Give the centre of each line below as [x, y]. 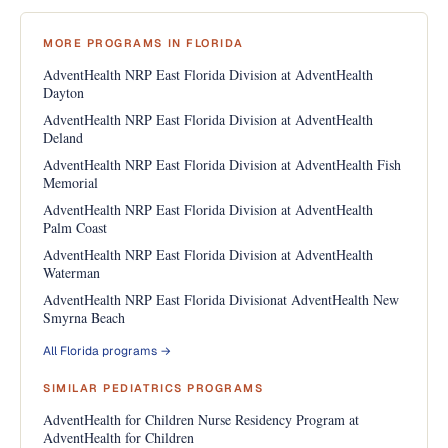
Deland [63, 137]
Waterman [71, 272]
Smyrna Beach [84, 317]
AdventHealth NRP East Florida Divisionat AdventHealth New [221, 299]
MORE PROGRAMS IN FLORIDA [143, 43]
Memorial [70, 182]
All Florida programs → [107, 351]
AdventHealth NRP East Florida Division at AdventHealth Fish [222, 164]
